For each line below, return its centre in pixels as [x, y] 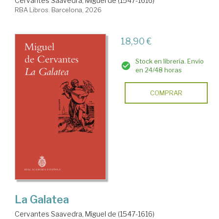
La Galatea [42, 199]
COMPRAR [166, 93]
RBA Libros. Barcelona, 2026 [58, 10]
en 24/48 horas [158, 70]
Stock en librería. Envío [169, 61]
